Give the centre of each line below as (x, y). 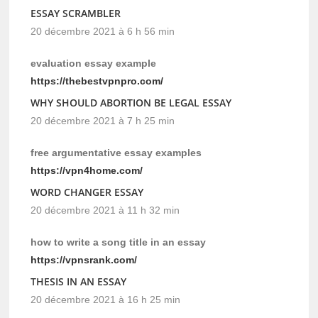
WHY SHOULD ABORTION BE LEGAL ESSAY (131, 103)
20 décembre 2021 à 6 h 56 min (103, 32)
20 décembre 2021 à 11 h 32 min (105, 210)
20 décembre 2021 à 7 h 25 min (103, 121)
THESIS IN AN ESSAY (79, 282)
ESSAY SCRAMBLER (76, 13)
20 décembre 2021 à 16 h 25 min (106, 300)
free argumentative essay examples (116, 153)
